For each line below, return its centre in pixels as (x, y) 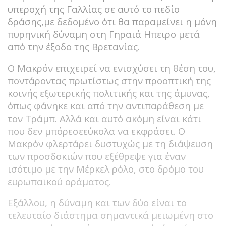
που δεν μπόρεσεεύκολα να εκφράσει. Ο (96, 131)
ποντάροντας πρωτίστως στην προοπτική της (109, 80)
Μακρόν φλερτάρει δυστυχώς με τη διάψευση (110, 143)
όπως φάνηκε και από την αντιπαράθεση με (106, 105)
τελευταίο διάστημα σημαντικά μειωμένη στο (110, 215)
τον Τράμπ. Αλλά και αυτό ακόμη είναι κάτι (104, 118)
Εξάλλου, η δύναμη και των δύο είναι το (97, 202)
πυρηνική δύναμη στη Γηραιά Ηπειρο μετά (104, 34)
